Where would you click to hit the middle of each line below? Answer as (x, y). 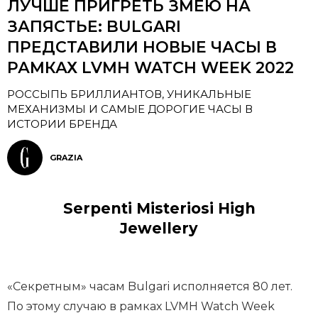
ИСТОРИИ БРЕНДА (62, 124)
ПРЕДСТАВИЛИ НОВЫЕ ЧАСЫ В (142, 47)
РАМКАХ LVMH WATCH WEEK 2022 (150, 68)
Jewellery (159, 228)
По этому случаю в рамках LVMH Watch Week (141, 306)
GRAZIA (66, 157)
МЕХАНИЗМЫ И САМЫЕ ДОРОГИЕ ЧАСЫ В (130, 109)
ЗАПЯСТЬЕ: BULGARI (94, 27)
